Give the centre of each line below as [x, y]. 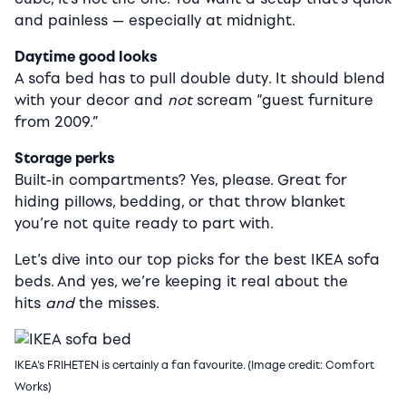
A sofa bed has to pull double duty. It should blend [200, 79]
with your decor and [91, 101]
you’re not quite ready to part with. [144, 224]
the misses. [117, 304]
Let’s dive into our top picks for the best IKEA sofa [197, 260]
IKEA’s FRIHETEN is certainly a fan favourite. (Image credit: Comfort [194, 366]
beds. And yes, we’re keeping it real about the [181, 282]
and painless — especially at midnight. [155, 21]
